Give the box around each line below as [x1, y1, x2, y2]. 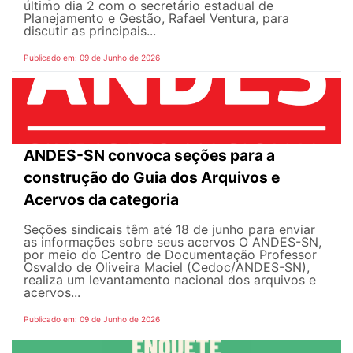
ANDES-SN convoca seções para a [24, 146, 275, 165]
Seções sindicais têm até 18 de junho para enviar [24, 221, 315, 238]
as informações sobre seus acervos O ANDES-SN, [24, 234, 321, 251]
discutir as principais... [24, 23, 156, 39]
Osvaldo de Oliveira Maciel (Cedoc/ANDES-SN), [24, 259, 310, 276]
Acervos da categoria [24, 190, 179, 210]
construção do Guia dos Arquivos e [24, 168, 280, 188]
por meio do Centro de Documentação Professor [24, 247, 317, 263]
